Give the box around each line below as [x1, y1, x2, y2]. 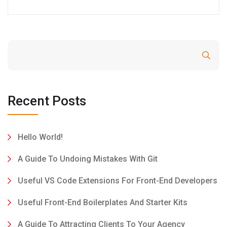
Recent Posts [8, 93, 86, 109]
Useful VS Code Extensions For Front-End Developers [18, 176, 217, 186]
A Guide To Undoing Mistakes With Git [18, 154, 158, 164]
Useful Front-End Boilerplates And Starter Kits [18, 198, 187, 208]
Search [167, 50, 191, 60]
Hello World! [18, 132, 63, 142]
